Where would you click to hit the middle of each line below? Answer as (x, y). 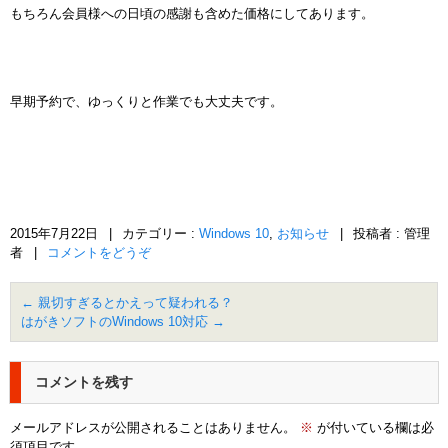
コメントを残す (84, 382)
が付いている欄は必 (373, 427)
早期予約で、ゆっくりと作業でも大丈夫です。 (146, 101)
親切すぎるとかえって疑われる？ (133, 302)
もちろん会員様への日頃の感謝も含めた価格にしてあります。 (192, 13)
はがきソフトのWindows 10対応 (116, 321)
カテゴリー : (160, 233)
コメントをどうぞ (99, 252)
